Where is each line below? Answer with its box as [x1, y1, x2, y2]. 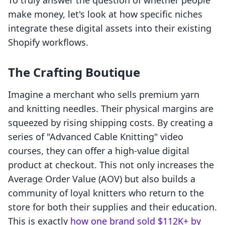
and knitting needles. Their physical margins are [8, 102, 213, 115]
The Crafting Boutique [8, 64, 140, 81]
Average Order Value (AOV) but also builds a [8, 173, 195, 185]
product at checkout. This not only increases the [8, 159, 214, 171]
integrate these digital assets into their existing [8, 22, 211, 35]
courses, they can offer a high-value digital [8, 145, 189, 157]
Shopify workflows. [8, 36, 88, 49]
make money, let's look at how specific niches [8, 8, 202, 21]
